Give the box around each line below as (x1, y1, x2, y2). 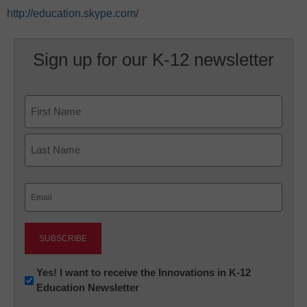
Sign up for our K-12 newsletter (32, 49, 274, 70)
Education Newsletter (36, 282, 139, 293)
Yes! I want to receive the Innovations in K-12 (36, 267, 251, 278)
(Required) (26, 202, 67, 212)
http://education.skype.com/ (7, 8, 138, 19)
